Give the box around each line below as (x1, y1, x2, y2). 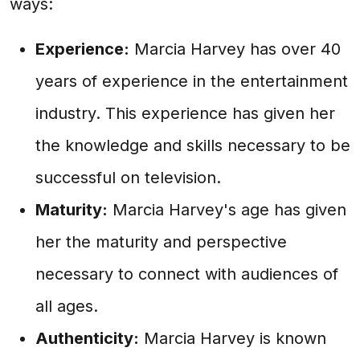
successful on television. (35, 168, 221, 187)
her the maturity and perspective (35, 232, 287, 252)
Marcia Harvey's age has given (108, 200, 346, 219)
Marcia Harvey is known (139, 329, 326, 348)
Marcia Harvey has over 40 (129, 39, 341, 59)
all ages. (35, 297, 98, 316)
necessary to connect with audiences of (35, 264, 338, 284)
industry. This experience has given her (35, 104, 335, 123)
